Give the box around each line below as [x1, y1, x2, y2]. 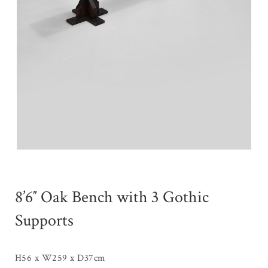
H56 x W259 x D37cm [15, 251, 106, 264]
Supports [15, 209, 74, 232]
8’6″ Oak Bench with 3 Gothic [15, 185, 209, 208]
